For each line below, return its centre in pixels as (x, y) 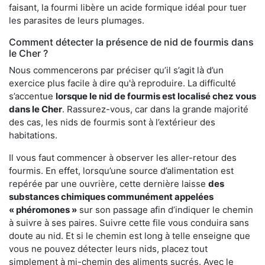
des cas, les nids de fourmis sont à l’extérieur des (112, 122)
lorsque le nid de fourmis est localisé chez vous (156, 96)
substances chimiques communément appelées (111, 197)
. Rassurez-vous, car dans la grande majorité (155, 109)
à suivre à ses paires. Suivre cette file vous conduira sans (129, 223)
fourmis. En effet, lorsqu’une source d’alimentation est (121, 171)
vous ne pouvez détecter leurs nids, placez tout (108, 249)
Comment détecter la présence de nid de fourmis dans (131, 42)
